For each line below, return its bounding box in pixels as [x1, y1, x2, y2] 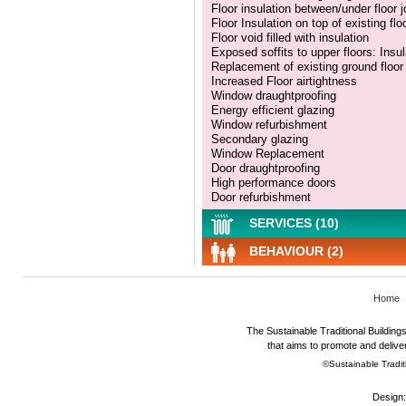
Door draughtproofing [211, 160, 320, 175]
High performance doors [211, 175, 336, 189]
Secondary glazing [211, 131, 308, 146]
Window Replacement [211, 146, 324, 160]
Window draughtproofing [211, 88, 336, 102]
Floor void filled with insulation [211, 30, 369, 44]
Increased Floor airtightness [211, 73, 357, 88]
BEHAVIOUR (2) [246, 244, 343, 259]
